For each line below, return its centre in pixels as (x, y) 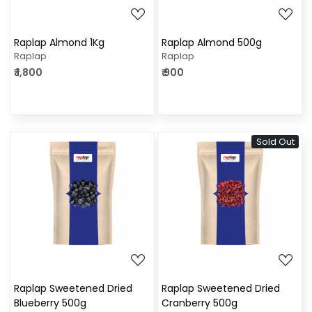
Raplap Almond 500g (212, 43)
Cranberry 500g (200, 303)
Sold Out (275, 142)
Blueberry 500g (50, 303)
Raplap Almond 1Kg (59, 43)
